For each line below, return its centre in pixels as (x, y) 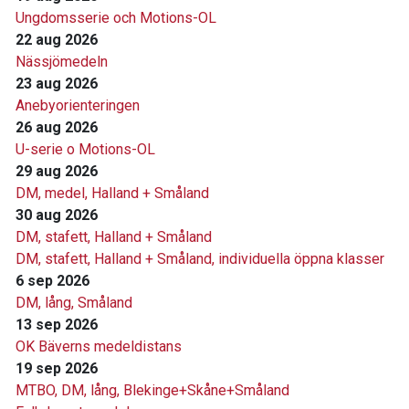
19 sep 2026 (57, 368)
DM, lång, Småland (74, 303)
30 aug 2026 (57, 215)
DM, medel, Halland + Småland (112, 193)
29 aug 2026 (57, 171)
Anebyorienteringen (78, 105)
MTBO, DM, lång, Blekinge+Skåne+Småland (152, 390)
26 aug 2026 (57, 127)
